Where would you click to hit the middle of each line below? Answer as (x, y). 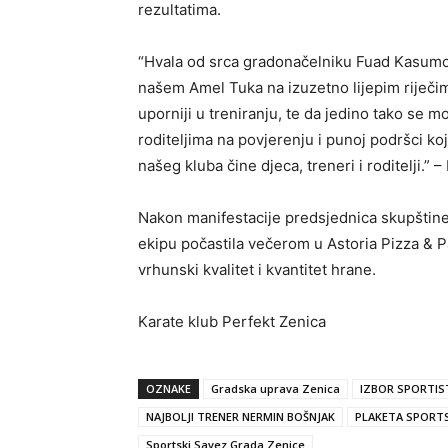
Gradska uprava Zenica (275, 389)
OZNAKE (168, 389)
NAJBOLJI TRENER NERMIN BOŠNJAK (240, 417)
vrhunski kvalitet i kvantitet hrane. (257, 270)
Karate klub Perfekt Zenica (232, 322)
